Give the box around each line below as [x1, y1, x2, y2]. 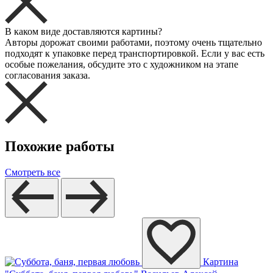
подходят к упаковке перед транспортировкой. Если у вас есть [5, 48, 264, 59]
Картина [203, 256, 238, 267]
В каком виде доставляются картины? [5, 26, 162, 37]
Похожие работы [5, 138, 115, 154]
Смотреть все [5, 166, 60, 177]
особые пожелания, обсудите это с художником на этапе [5, 59, 238, 70]
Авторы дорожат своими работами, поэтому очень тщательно [5, 37, 262, 48]
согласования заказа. [5, 70, 90, 81]
